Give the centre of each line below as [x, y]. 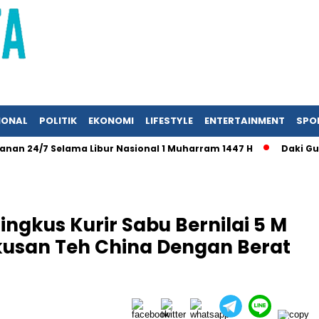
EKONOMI [111, 121]
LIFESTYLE [169, 121]
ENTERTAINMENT [245, 121]
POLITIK [58, 121]
